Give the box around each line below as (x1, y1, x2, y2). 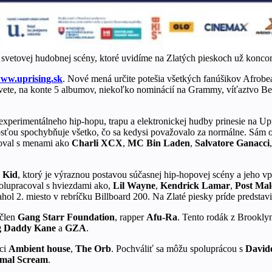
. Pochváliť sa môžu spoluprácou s (111, 243, 245, 254)
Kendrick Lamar (160, 180, 230, 191)
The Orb (75, 243, 111, 254)
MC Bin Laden (127, 137, 190, 148)
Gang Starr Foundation (18, 211, 115, 222)
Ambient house (8, 243, 70, 254)
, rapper (115, 211, 146, 222)
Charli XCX (72, 137, 123, 148)
